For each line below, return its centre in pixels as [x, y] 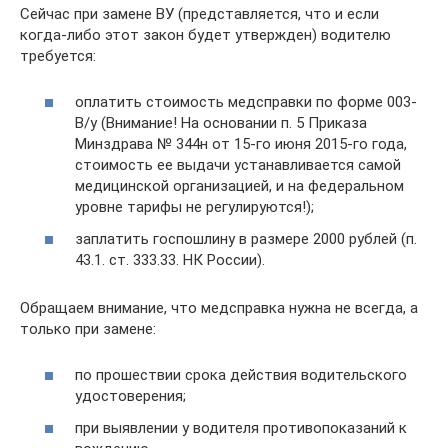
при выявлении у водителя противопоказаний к [241, 427]
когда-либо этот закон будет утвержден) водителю [205, 34]
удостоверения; [130, 396]
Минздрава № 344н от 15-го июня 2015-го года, [241, 144]
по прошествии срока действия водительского [241, 375]
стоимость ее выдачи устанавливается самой [238, 165]
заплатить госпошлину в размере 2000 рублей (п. [246, 238]
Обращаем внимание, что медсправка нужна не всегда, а [219, 307]
